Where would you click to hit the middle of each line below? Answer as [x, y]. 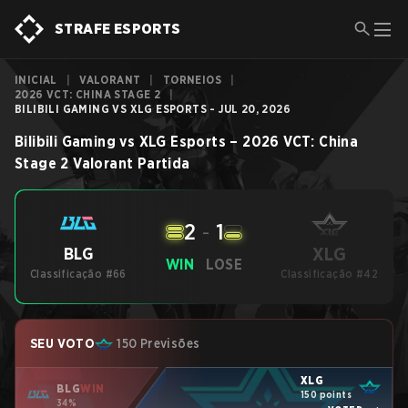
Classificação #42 [330, 274]
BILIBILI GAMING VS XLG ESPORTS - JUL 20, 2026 [153, 109]
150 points [326, 394]
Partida [163, 163]
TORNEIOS [192, 80]
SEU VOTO [63, 343]
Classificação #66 [78, 274]
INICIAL [36, 80]
